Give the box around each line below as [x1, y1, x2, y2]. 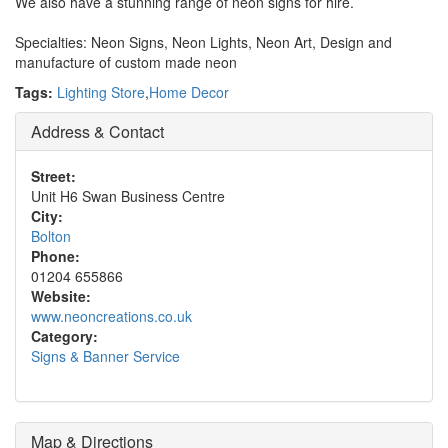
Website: [31, 286, 91, 306]
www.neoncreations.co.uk [31, 306, 192, 326]
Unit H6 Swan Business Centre [31, 186, 225, 206]
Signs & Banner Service [31, 346, 180, 366]
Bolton [31, 226, 71, 246]
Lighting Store [57, 82, 145, 102]
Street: [31, 166, 76, 186]
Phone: [31, 246, 80, 266]
